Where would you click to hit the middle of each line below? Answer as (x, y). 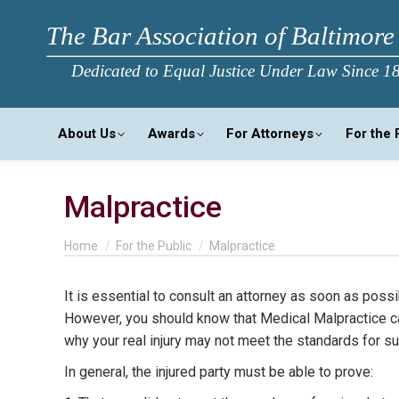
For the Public (154, 246)
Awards (171, 134)
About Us (86, 134)
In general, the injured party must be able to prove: (219, 372)
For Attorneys (270, 134)
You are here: (104, 237)
